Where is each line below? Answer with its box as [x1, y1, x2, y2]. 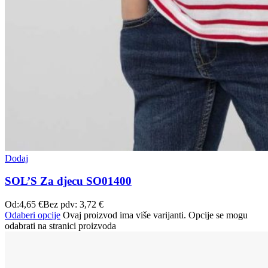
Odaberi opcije [5, 209, 60, 220]
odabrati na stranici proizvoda [5, 220, 116, 231]
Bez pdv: [43, 199, 80, 209]
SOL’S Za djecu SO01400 [5, 175, 132, 188]
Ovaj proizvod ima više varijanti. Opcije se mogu [63, 209, 248, 220]
